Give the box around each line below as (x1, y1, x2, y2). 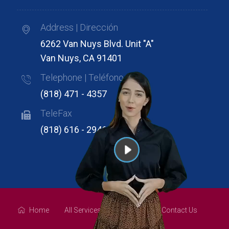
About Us (117, 206, 146, 214)
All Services (64, 206, 101, 214)
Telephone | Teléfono (40, 72, 124, 83)
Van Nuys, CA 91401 (40, 53, 123, 63)
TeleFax (40, 108, 73, 119)
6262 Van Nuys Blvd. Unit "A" (40, 38, 154, 49)
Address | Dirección (40, 22, 119, 33)
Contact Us (162, 206, 197, 214)
